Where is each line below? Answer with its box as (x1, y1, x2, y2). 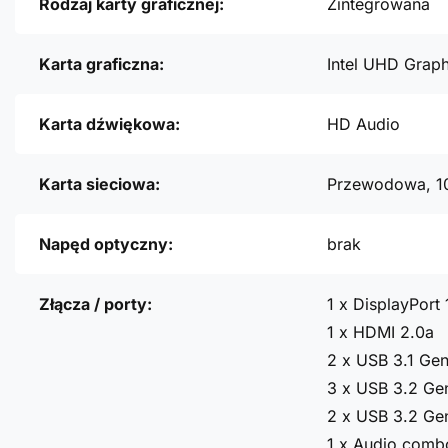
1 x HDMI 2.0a (327, 322, 434, 343)
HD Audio (327, 114, 400, 135)
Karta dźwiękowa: (39, 114, 180, 135)
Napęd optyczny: (39, 234, 173, 255)
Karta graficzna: (39, 54, 164, 75)
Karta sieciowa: (39, 174, 160, 195)
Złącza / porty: (39, 294, 152, 315)
